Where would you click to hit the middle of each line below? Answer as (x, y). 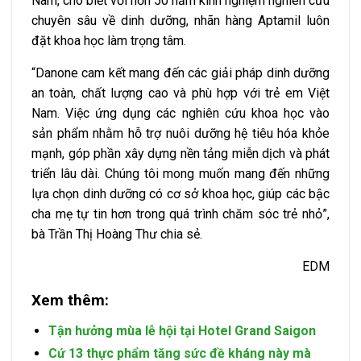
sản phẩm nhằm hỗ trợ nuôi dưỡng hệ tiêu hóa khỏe (180, 134)
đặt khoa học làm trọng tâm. (109, 41)
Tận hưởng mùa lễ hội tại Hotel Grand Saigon (182, 331)
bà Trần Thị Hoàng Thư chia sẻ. (117, 234)
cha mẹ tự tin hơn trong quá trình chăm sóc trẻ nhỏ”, (180, 214)
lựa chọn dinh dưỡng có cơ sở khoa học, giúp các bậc (180, 194)
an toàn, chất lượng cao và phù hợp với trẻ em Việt (180, 93)
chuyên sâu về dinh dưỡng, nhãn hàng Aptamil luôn (180, 21)
